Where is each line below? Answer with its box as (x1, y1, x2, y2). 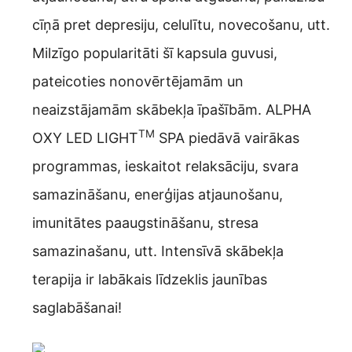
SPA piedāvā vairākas (155, 130, 299, 147)
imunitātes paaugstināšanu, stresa (32, 214, 258, 232)
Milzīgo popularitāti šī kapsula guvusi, (32, 45, 277, 62)
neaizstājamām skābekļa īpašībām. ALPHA (32, 101, 311, 119)
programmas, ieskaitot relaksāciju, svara (32, 158, 299, 175)
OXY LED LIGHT (32, 130, 138, 147)
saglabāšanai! (32, 299, 122, 317)
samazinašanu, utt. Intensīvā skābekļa (32, 243, 284, 260)
